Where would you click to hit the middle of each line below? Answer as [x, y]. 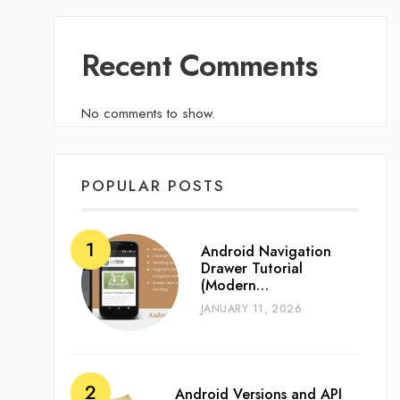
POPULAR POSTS [153, 186]
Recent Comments [199, 66]
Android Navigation [266, 252]
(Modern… [234, 286]
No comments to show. [148, 114]
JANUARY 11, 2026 [251, 309]
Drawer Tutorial [251, 269]
